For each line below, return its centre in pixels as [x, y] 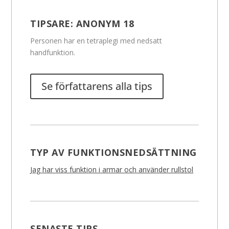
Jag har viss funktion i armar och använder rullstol [112, 170]
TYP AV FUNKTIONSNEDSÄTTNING [113, 153]
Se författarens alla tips [97, 86]
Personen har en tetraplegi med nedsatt [96, 41]
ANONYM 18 [105, 24]
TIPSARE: [53, 24]
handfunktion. [53, 53]
